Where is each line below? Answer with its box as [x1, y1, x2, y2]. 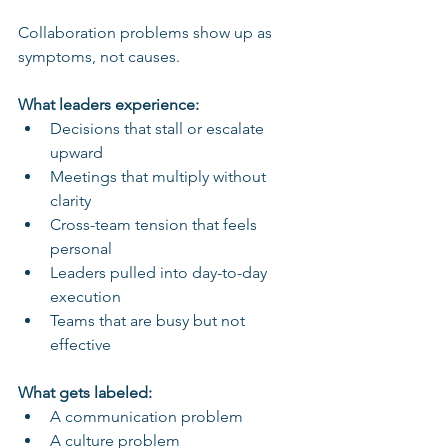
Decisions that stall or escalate [50, 118, 268, 138]
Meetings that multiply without [50, 166, 270, 186]
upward [50, 142, 103, 162]
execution [50, 286, 121, 306]
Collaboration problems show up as [18, 22, 276, 42]
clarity [50, 190, 91, 210]
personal [50, 238, 112, 258]
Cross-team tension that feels [50, 214, 261, 234]
